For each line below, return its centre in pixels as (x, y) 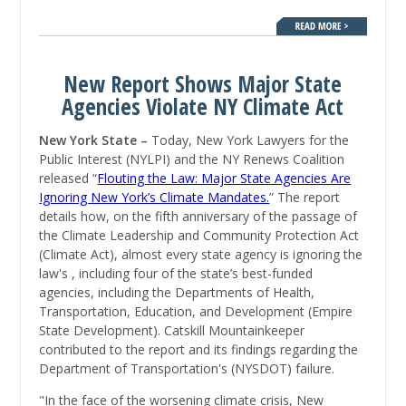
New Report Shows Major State (203, 84)
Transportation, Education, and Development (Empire (196, 312)
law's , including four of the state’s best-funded (176, 274)
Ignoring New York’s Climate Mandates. (155, 198)
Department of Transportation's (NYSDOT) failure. (187, 369)
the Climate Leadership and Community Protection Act (199, 236)
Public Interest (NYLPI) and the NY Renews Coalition (192, 159)
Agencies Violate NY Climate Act (203, 107)
